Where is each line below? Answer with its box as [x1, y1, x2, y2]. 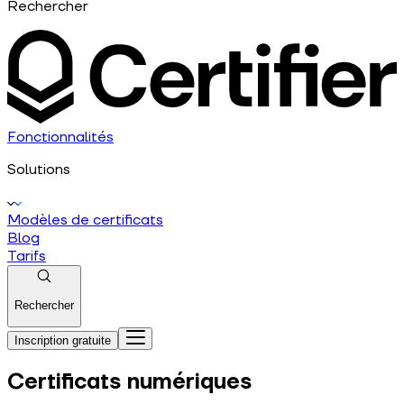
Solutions [7, 160, 70, 179]
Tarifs [7, 246, 46, 265]
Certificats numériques [7, 367, 252, 396]
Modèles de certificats [7, 210, 163, 229]
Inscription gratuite [14, 333, 111, 347]
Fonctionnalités [7, 127, 114, 146]
